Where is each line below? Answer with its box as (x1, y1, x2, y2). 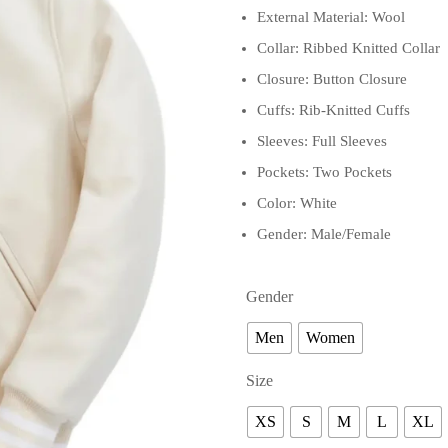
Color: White (257, 194, 337, 211)
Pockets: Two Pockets (257, 163, 392, 180)
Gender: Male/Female (257, 225, 391, 242)
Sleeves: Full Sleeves (257, 132, 387, 149)
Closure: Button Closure (257, 70, 407, 87)
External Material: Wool (257, 8, 405, 25)
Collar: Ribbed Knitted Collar (257, 39, 440, 56)
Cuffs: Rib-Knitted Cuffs (257, 101, 410, 118)
